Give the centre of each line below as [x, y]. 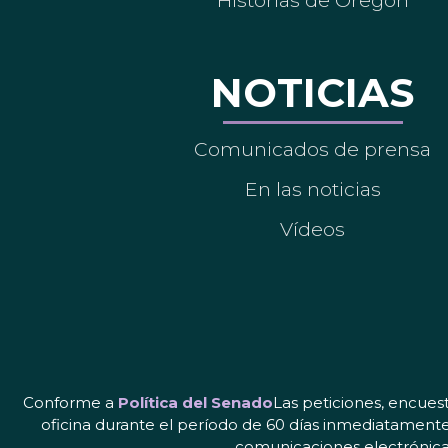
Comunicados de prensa [312, 149]
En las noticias [312, 189]
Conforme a [70, 403]
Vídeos [312, 229]
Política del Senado [195, 403]
